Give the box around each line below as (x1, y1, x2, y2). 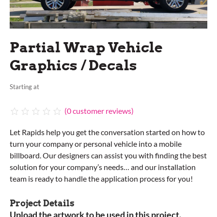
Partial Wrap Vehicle (10, 38, 163, 56)
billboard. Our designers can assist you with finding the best (10, 151, 207, 160)
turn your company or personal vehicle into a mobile (10, 139, 182, 149)
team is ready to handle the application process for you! (10, 174, 193, 184)
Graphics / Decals (10, 56, 137, 74)
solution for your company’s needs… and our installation (10, 162, 196, 172)
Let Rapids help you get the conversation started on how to (10, 127, 205, 137)
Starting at (10, 82, 39, 91)
